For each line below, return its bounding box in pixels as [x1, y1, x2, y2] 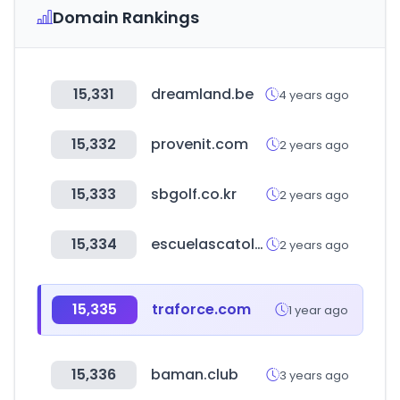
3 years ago [279, 366, 349, 384]
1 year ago [288, 301, 348, 319]
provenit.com [151, 134, 248, 154]
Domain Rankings [53, 6, 199, 29]
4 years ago [279, 86, 349, 104]
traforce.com [152, 299, 251, 320]
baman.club [151, 364, 238, 385]
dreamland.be [151, 84, 254, 104]
